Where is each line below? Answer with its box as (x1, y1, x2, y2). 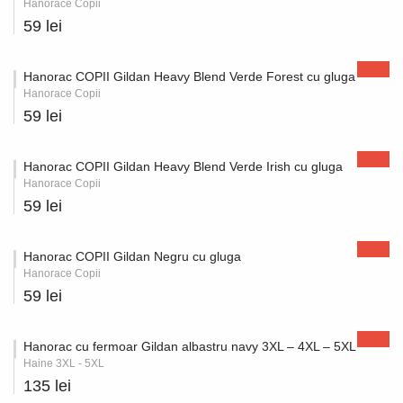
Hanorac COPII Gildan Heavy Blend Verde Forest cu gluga (23, 69, 355, 84)
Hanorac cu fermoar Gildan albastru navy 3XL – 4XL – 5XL (23, 339, 356, 354)
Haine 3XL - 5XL (23, 357, 104, 370)
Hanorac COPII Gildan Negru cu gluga (23, 249, 241, 264)
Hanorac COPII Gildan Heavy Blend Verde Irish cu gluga (23, 159, 343, 174)
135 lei (23, 377, 71, 395)
